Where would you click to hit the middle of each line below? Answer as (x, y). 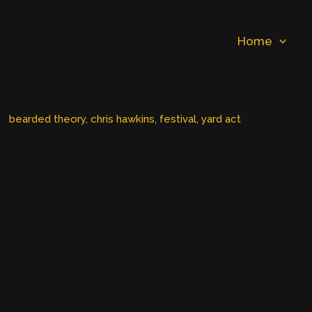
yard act (221, 119)
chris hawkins (122, 119)
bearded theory (47, 119)
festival (178, 119)
